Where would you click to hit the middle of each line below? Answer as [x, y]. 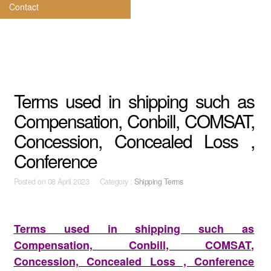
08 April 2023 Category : [91, 181]
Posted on [31, 181]
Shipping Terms [159, 181]
